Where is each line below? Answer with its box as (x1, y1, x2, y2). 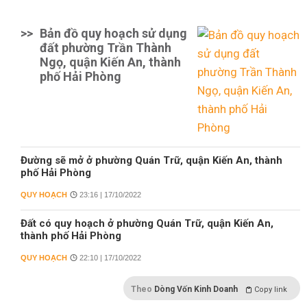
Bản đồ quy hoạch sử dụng (40, 26, 187, 40)
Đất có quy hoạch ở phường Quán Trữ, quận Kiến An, (21, 217, 273, 230)
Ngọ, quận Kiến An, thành (40, 55, 181, 69)
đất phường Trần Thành (40, 40, 171, 55)
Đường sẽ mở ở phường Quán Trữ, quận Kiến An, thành (21, 154, 282, 167)
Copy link (254, 285, 287, 294)
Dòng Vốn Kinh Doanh (154, 284, 238, 294)
